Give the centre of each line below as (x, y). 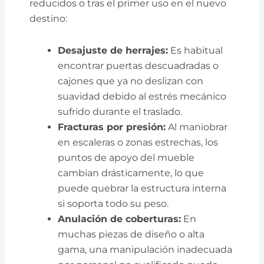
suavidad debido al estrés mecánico (142, 97)
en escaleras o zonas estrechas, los (138, 143)
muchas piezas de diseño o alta (131, 235)
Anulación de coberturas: (120, 219)
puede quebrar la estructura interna (142, 189)
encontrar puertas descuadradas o (138, 66)
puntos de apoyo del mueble (126, 158)
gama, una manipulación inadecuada (145, 250)
